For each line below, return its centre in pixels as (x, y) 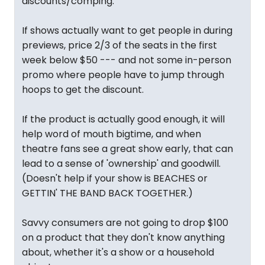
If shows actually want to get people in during (127, 30)
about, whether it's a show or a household (118, 252)
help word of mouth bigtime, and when (112, 134)
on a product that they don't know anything (123, 237)
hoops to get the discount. (83, 90)
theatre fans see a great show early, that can (127, 149)
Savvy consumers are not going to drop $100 (125, 223)
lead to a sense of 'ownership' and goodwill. (121, 164)
